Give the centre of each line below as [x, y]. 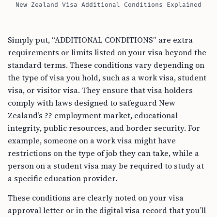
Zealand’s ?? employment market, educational [93, 115]
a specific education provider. [62, 178]
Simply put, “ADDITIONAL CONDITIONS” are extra [100, 40]
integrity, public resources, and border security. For [104, 128]
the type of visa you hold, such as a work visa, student [107, 77]
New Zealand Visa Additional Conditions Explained [108, 5]
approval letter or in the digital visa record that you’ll [107, 210]
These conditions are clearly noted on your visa [96, 198]
